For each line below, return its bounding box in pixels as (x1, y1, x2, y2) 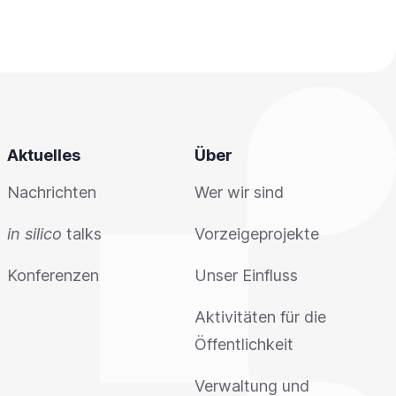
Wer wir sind (194, 183, 284, 202)
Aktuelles (7, 146, 80, 165)
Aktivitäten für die (194, 308, 326, 327)
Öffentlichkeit (194, 335, 293, 354)
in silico (7, 225, 62, 244)
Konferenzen (7, 266, 99, 286)
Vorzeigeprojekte (194, 225, 319, 244)
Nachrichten (7, 183, 96, 202)
